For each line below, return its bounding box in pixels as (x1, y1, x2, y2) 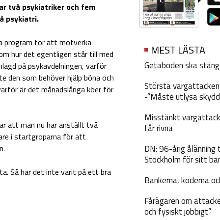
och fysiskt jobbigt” (144, 205, 211, 219)
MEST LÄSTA (150, 42, 205, 58)
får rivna (144, 122, 173, 135)
